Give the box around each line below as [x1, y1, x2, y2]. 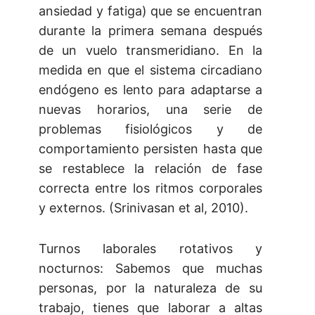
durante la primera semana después [39, 23, 262, 39]
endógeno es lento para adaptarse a [39, 82, 262, 98]
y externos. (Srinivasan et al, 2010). [39, 200, 248, 216]
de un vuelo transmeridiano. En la [39, 43, 262, 58]
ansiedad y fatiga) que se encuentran [39, 4, 262, 19]
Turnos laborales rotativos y [39, 241, 262, 257]
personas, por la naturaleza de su [39, 281, 262, 296]
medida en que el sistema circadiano [39, 63, 262, 78]
